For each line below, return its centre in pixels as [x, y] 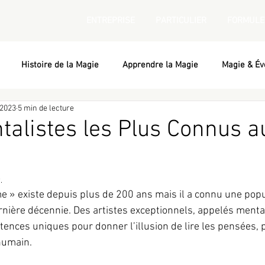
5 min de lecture [46, 108]
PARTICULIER [181, 21]
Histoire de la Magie [60, 65]
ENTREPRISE [110, 21]
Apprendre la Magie [160, 65]
